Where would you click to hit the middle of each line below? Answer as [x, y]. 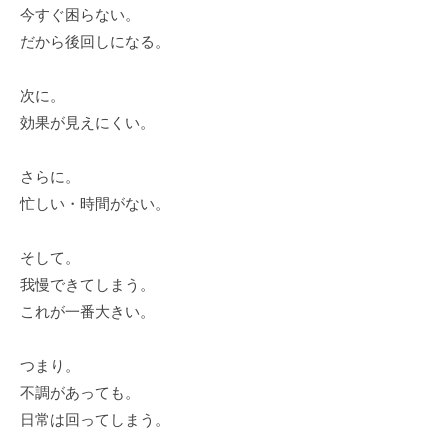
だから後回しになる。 [95, 42]
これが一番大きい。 [87, 312]
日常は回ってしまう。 [95, 420]
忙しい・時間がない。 [95, 204]
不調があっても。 [80, 393]
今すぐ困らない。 [80, 15]
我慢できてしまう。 [87, 285]
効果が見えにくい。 [87, 123]
